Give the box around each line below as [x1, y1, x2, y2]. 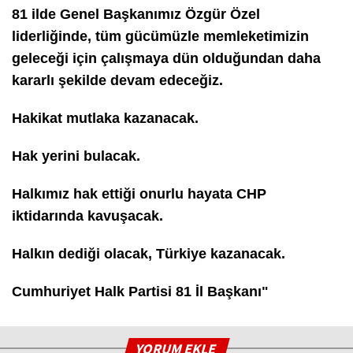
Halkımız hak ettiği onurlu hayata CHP [12, 185, 266, 202]
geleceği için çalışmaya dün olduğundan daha [12, 50, 321, 66]
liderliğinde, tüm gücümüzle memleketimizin [12, 28, 309, 44]
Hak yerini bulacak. [12, 147, 140, 164]
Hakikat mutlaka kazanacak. [12, 110, 199, 126]
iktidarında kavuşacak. [12, 207, 163, 224]
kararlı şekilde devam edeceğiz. [12, 72, 223, 88]
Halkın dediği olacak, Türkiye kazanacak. [12, 245, 285, 262]
